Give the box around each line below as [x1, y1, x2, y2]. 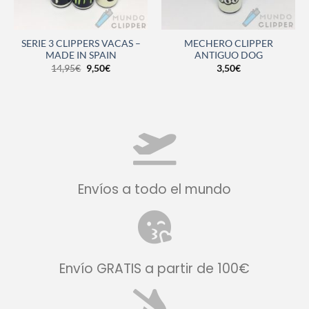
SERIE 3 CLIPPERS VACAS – [21, 38, 141, 50]
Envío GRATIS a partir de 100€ [59, 259, 250, 279]
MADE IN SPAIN [45, 50, 117, 61]
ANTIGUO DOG [194, 50, 263, 61]
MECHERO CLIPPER [183, 38, 273, 50]
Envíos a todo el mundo [78, 180, 231, 199]
